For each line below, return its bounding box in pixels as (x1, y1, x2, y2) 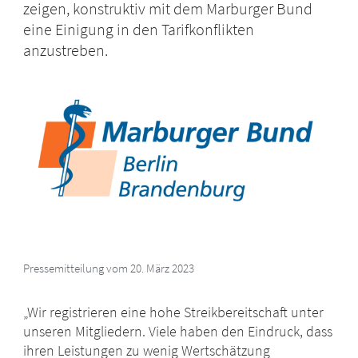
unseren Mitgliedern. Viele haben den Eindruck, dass (23, 322, 333, 341)
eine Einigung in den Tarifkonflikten (23, 19, 255, 40)
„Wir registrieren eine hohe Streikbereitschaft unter (23, 303, 324, 322)
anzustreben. (23, 40, 109, 61)
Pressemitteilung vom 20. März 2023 (23, 261, 195, 276)
